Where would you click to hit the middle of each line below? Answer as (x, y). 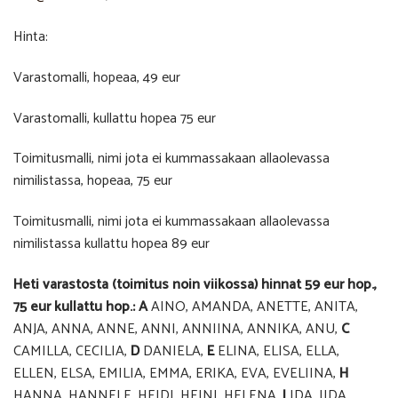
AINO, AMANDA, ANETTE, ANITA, (255, 306)
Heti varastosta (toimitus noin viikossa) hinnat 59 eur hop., (195, 284)
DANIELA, (173, 351)
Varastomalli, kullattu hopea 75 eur (115, 118)
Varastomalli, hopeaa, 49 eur (97, 77)
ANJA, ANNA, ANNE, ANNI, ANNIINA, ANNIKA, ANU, (177, 329)
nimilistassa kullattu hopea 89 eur (111, 244)
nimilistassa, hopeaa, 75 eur (93, 181)
